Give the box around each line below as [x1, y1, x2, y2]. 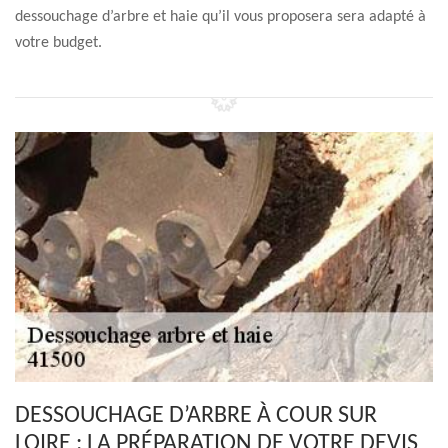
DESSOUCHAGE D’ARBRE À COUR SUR [15, 404, 377, 428]
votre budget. [15, 35, 102, 51]
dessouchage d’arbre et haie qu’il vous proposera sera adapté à [15, 9, 426, 25]
